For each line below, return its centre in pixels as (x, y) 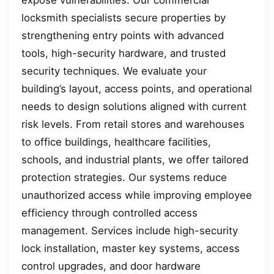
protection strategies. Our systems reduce (124, 177)
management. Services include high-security (130, 230)
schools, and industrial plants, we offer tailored (135, 159)
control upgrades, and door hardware (111, 266)
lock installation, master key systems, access (131, 248)
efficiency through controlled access (109, 213)
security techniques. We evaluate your (114, 71)
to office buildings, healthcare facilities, (116, 142)
